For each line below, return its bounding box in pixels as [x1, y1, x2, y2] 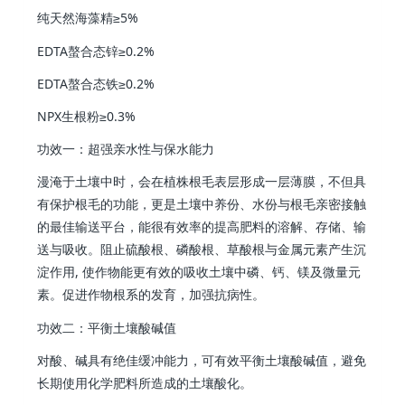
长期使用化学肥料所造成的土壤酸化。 [37, 373, 253, 391]
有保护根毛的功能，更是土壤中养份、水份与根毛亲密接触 [37, 195, 367, 213]
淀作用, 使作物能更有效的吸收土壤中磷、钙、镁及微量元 [37, 263, 362, 281]
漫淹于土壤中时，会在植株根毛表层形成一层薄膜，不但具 [37, 173, 367, 191]
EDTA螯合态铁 [37, 74, 119, 92]
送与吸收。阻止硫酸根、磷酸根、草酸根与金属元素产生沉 [37, 240, 367, 259]
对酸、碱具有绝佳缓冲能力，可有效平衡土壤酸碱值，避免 [37, 351, 367, 369]
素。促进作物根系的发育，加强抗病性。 [37, 286, 266, 304]
